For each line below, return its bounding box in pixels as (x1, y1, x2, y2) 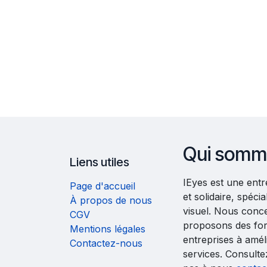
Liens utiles (70, 155, 129, 170)
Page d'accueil (70, 180, 135, 193)
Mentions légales (70, 223, 145, 235)
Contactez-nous (70, 237, 142, 250)
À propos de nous (70, 194, 152, 207)
